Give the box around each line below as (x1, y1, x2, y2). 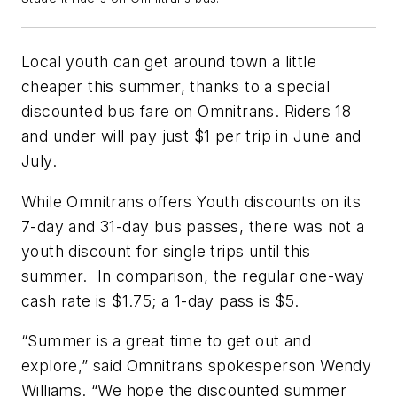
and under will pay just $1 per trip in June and (21, 127, 362, 146)
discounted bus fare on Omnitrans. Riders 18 (21, 102, 352, 121)
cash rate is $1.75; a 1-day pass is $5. (21, 291, 300, 310)
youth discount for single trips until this (21, 241, 311, 261)
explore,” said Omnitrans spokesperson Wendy (21, 356, 372, 376)
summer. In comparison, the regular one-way (21, 266, 365, 285)
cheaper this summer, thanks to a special (21, 77, 330, 97)
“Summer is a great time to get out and (21, 331, 312, 351)
